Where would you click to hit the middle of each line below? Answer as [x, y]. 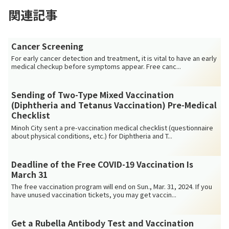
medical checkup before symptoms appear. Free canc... [96, 66]
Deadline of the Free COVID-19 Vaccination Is [102, 164]
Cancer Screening [48, 46]
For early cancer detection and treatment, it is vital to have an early [114, 58]
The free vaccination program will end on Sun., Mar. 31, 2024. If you [112, 187]
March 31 [30, 174]
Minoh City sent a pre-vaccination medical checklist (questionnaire [112, 127]
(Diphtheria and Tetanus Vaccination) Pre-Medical [114, 105]
